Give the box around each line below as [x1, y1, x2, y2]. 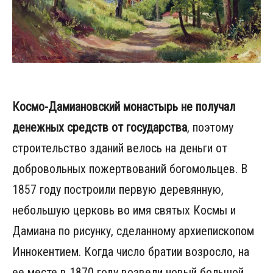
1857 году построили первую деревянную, [12, 182, 224, 197]
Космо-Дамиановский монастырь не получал [12, 99, 235, 115]
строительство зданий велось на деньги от [12, 141, 227, 156]
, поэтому [187, 120, 233, 135]
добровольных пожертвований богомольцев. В [12, 161, 247, 177]
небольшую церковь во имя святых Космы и [12, 203, 236, 218]
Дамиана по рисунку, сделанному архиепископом [12, 224, 254, 239]
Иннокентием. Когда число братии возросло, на [12, 244, 249, 260]
